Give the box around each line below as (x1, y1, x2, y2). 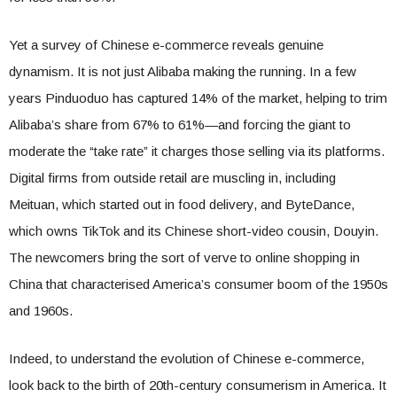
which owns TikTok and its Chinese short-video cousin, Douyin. (9, 223, 378, 238)
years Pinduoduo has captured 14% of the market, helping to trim (9, 90, 387, 105)
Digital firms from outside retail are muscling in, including (9, 170, 336, 185)
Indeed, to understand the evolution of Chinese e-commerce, (9, 351, 364, 366)
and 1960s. (9, 303, 73, 318)
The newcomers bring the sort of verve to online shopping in (9, 250, 360, 265)
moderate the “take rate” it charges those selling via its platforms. (9, 144, 385, 159)
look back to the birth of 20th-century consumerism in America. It (9, 378, 386, 393)
